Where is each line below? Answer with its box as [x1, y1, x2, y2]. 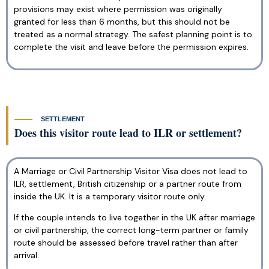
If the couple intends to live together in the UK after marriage [14, 211, 255, 223]
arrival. [14, 249, 39, 261]
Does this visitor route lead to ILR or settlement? [14, 124, 242, 141]
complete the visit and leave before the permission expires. [14, 41, 249, 53]
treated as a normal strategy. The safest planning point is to [14, 29, 252, 40]
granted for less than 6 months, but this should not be [14, 16, 230, 28]
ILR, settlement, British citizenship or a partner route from [14, 178, 241, 189]
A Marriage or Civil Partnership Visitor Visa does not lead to [14, 165, 247, 177]
